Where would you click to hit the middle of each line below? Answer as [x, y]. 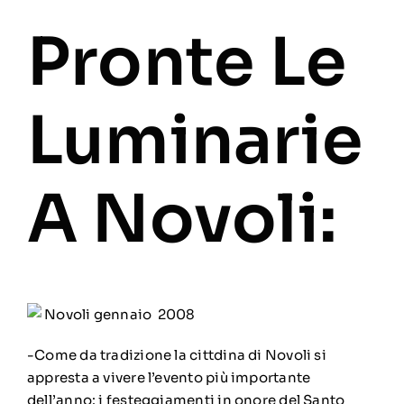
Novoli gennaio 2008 [118, 315]
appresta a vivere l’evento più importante [169, 378]
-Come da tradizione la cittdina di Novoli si [176, 355]
